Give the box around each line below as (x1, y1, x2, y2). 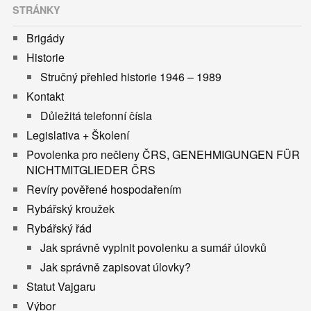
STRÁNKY (12, 3, 61, 17)
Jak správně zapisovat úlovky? (40, 258, 192, 275)
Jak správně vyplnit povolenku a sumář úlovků (40, 239, 267, 255)
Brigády (26, 29, 65, 46)
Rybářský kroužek (26, 200, 115, 217)
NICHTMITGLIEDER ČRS (26, 161, 156, 178)
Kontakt (26, 87, 65, 104)
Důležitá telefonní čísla (40, 107, 153, 124)
